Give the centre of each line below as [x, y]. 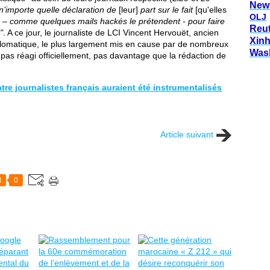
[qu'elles [211, 10]
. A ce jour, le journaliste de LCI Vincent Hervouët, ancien [111, 33]
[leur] [128, 10]
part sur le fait [167, 10]
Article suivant [187, 134]
